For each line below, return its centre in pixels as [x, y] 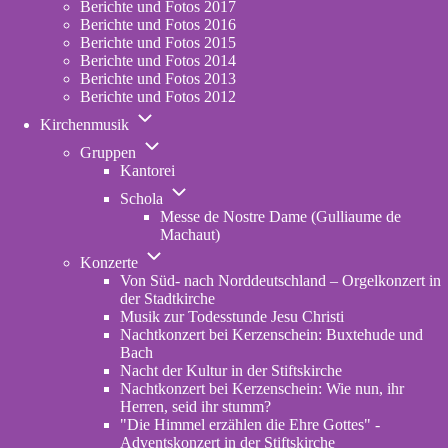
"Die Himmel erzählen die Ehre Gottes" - [250, 424]
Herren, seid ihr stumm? [195, 406]
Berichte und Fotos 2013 [158, 78]
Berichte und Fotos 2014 [158, 60]
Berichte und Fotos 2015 [158, 42]
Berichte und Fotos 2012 [158, 96]
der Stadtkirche [167, 298]
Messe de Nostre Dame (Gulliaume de [280, 216]
